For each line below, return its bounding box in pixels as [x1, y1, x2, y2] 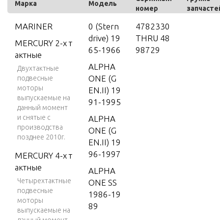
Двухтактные [17, 64, 59, 72]
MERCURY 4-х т [15, 151, 72, 160]
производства [17, 123, 63, 131]
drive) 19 [88, 33, 120, 43]
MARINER [15, 22, 53, 31]
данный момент [17, 104, 68, 111]
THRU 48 [136, 33, 170, 43]
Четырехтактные [17, 177, 71, 185]
